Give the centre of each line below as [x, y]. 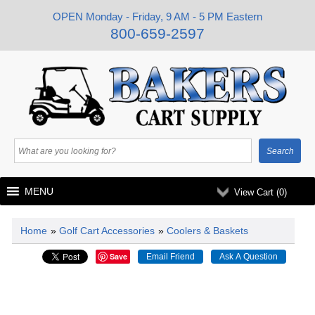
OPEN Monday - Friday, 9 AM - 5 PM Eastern [157, 17]
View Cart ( [256, 192]
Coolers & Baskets [207, 231]
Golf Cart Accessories [107, 231]
